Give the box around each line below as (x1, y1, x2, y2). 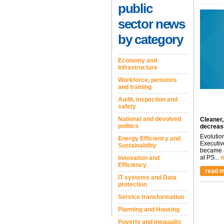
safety (118, 103, 136, 110)
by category (118, 32, 183, 47)
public (118, 1, 152, 16)
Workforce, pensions (118, 76, 177, 83)
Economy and (118, 57, 157, 64)
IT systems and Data (118, 174, 176, 181)
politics (118, 122, 138, 129)
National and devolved (118, 115, 181, 122)
